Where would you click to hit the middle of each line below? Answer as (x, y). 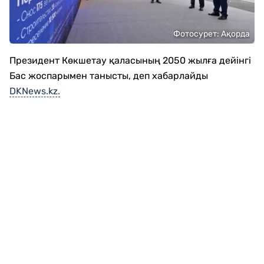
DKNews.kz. (35, 91)
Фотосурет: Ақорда (212, 34)
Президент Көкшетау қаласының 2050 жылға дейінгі (130, 60)
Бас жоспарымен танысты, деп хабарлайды (109, 76)
